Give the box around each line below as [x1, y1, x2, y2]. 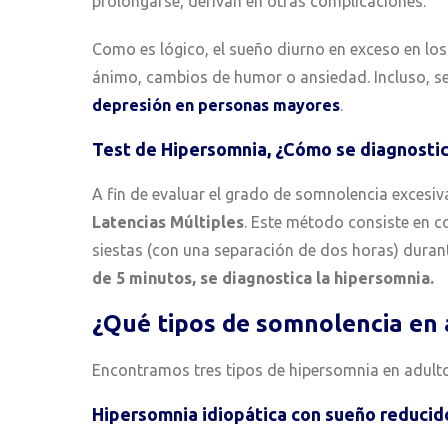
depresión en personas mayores [92, 96, 340, 115]
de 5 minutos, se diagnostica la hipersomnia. [92, 269, 434, 288]
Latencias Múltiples [92, 213, 244, 232]
